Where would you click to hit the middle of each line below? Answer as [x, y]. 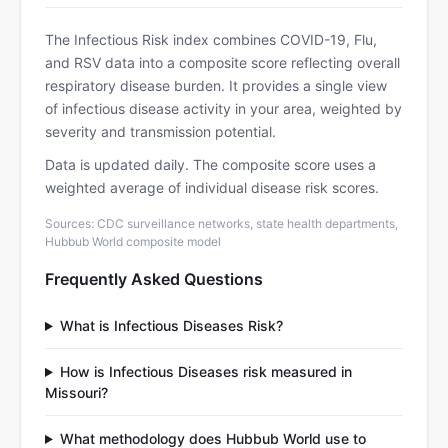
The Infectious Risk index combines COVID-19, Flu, [211, 39]
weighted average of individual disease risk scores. [212, 187]
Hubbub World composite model [133, 241]
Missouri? [76, 392]
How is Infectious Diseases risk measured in [205, 371]
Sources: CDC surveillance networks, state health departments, [221, 223]
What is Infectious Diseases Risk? [171, 325]
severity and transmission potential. [160, 131]
